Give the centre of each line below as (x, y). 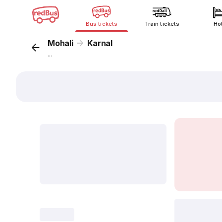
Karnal (100, 43)
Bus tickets (102, 24)
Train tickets (162, 24)
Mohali (60, 43)
